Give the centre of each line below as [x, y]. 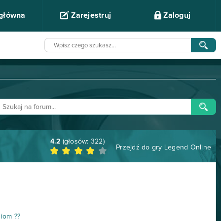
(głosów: [75, 142]
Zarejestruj [90, 15]
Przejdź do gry [139, 147]
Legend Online [187, 147]
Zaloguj [176, 15]
